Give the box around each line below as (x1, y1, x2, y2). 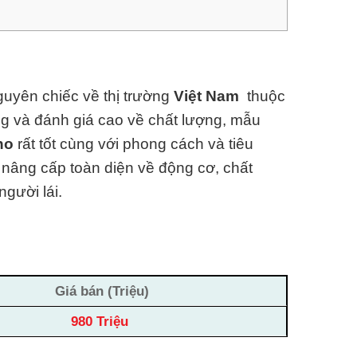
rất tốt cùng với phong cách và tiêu (18, 135, 253, 152)
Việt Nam (174, 87, 239, 104)
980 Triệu (71, 313, 133, 330)
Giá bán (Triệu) (54, 283, 149, 300)
